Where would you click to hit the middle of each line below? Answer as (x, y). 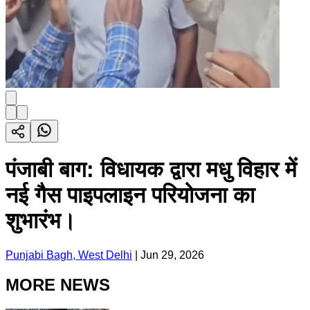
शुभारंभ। (41, 221)
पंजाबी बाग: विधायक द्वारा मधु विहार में (151, 170)
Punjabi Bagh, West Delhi (69, 255)
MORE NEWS (58, 284)
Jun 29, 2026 (172, 255)
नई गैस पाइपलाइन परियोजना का (130, 195)
